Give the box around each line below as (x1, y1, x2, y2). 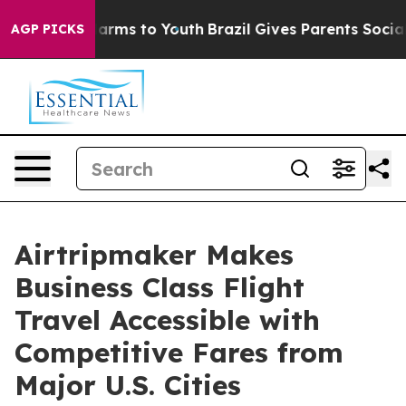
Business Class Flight (14, 270, 304, 304)
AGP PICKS (11, 21, 84, 37)
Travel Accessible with (14, 303, 320, 337)
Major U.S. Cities (14, 368, 241, 402)
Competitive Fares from (14, 335, 343, 370)
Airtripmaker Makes (14, 237, 294, 272)
